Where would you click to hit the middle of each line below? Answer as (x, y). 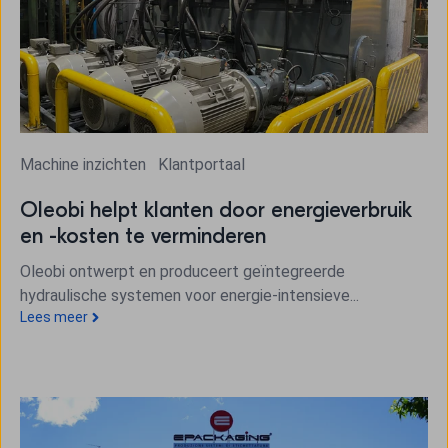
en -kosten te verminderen (143, 235)
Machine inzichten (85, 164)
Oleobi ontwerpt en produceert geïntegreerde (182, 271)
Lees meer (54, 316)
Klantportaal (201, 164)
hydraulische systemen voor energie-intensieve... (189, 295)
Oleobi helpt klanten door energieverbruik (216, 209)
